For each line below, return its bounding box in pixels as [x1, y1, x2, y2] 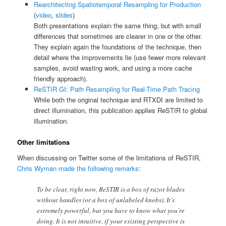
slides [55, 10, 73, 20]
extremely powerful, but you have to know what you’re [37, 206, 185, 215]
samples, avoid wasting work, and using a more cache [33, 63, 192, 73]
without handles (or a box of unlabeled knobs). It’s [37, 195, 175, 205]
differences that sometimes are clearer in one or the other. [33, 31, 202, 41]
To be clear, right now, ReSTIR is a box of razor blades [37, 185, 185, 194]
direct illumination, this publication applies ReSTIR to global [33, 105, 207, 115]
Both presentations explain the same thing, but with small [33, 20, 201, 30]
